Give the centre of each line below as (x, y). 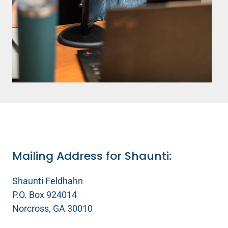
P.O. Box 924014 (45, 195)
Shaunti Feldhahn (48, 181)
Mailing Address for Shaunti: (92, 156)
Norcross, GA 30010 (52, 208)
